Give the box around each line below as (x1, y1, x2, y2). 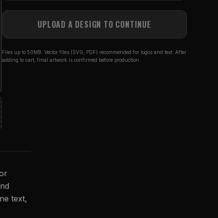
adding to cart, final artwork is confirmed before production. (2, 57, 141, 63)
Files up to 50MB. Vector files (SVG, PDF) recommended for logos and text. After (2, 49, 186, 55)
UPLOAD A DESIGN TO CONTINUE (37, 18, 151, 30)
